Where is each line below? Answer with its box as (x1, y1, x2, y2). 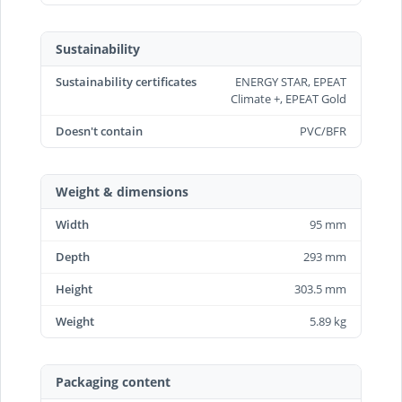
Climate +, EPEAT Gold (231, 91, 346, 107)
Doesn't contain (56, 123, 143, 139)
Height (56, 281, 92, 297)
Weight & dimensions (56, 183, 188, 200)
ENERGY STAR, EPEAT (235, 74, 346, 90)
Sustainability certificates (56, 74, 197, 90)
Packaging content (56, 373, 170, 390)
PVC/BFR (300, 123, 346, 139)
